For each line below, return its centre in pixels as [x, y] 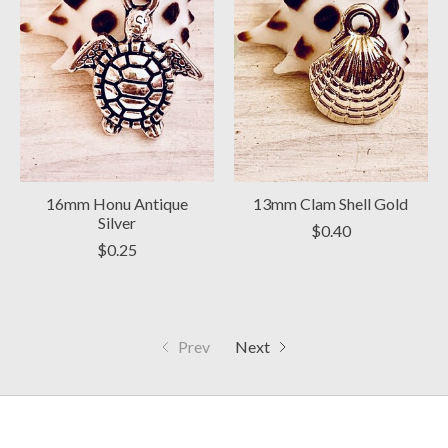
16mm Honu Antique [116, 204]
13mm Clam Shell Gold [331, 204]
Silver [116, 223]
